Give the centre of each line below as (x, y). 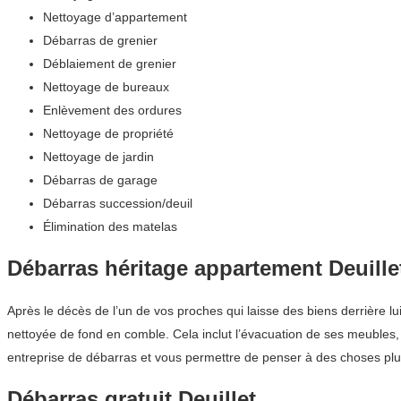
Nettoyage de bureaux (106, 86)
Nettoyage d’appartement (115, 17)
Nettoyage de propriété (108, 133)
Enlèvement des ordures (112, 110)
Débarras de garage (100, 179)
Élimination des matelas (110, 226)
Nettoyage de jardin (98, 156)
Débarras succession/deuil (118, 203)
